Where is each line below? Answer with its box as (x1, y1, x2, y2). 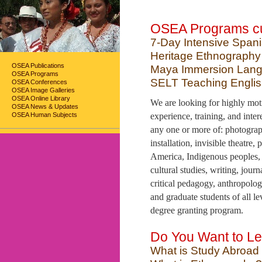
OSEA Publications (12, 62, 64, 69)
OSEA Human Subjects (12, 111, 77, 118)
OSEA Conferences (12, 78, 67, 85)
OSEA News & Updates (12, 103, 78, 110)
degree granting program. (150, 205, 243, 215)
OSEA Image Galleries (12, 87, 75, 94)
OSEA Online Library (12, 95, 70, 102)
